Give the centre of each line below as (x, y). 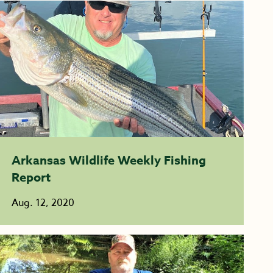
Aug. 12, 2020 (43, 203)
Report (31, 177)
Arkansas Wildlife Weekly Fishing (108, 160)
